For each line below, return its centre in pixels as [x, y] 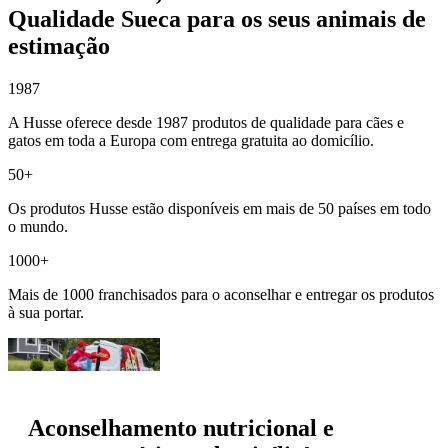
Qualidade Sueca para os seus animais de [217, 18]
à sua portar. [46, 312]
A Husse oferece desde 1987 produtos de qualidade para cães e [206, 122]
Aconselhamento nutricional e [181, 428]
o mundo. [38, 226]
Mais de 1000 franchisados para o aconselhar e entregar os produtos [221, 294]
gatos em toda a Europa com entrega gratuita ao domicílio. [191, 140]
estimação [59, 45]
